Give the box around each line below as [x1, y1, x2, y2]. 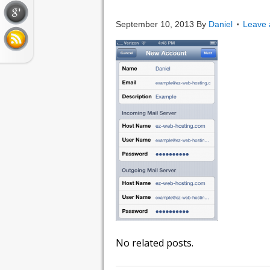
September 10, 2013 [116, 19, 194, 29]
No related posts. [116, 236, 193, 250]
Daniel [209, 19, 233, 29]
